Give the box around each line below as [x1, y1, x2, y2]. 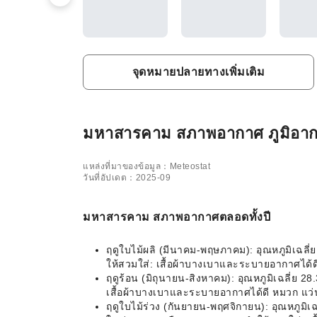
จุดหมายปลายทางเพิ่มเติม [132, 66, 265, 78]
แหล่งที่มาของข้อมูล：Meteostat [83, 161, 210, 171]
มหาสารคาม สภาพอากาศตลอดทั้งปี [83, 211, 270, 223]
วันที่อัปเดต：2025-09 [83, 173, 171, 183]
